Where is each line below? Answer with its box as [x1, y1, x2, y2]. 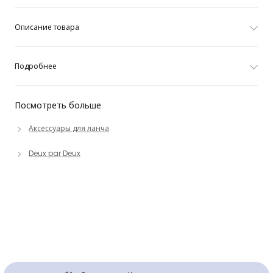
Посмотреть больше [15, 99, 101, 112]
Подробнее [15, 61, 57, 71]
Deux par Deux [29, 148, 80, 158]
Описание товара [15, 22, 79, 32]
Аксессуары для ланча [29, 123, 109, 133]
